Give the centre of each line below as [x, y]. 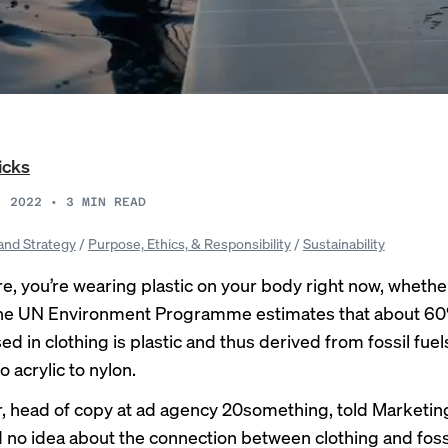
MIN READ [114, 202]
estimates [295, 312]
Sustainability [343, 243]
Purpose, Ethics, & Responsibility [189, 243]
